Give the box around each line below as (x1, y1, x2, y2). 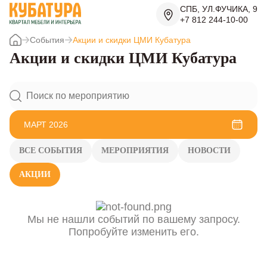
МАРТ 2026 (24, 119, 68, 129)
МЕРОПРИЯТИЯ (101, 145, 169, 155)
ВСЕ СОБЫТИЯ (19, 145, 82, 155)
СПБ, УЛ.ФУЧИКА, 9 (180, 4, 257, 14)
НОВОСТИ (188, 145, 231, 155)
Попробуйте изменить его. (68, 225, 199, 238)
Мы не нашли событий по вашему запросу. (27, 213, 240, 225)
